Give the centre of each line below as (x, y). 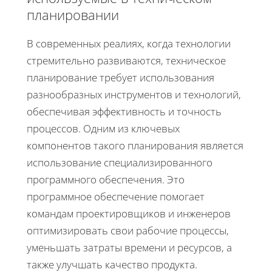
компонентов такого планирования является (135, 145)
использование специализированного (120, 162)
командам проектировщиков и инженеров (129, 213)
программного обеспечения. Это (106, 179)
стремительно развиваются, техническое (126, 60)
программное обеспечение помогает (116, 196)
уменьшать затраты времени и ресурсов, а (129, 247)
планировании (73, 14)
